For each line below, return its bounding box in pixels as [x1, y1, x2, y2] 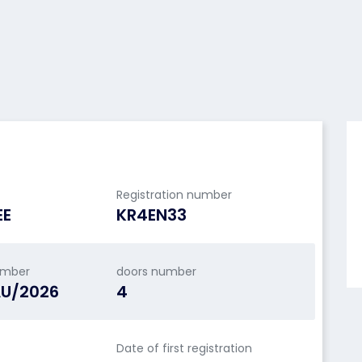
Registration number [116, 187, 232, 203]
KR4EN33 [116, 204, 187, 226]
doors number [116, 263, 196, 280]
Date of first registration [116, 340, 252, 356]
